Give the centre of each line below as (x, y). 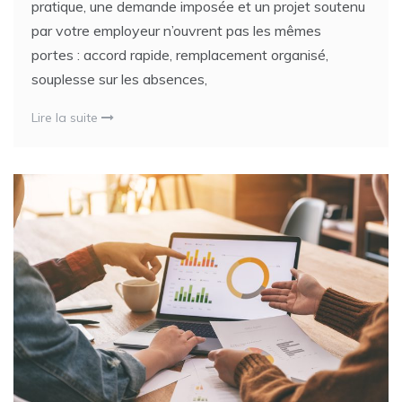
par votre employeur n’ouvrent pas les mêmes (176, 30)
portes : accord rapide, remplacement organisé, (180, 54)
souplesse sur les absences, (119, 79)
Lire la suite (66, 117)
